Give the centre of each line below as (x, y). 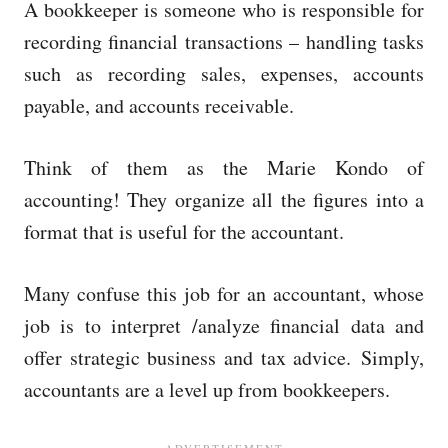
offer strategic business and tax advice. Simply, (224, 357)
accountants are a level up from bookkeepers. (207, 389)
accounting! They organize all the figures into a (224, 199)
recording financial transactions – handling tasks (224, 41)
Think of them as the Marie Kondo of (224, 167)
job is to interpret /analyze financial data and (224, 325)
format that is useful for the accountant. (184, 231)
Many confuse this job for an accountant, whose (224, 293)
